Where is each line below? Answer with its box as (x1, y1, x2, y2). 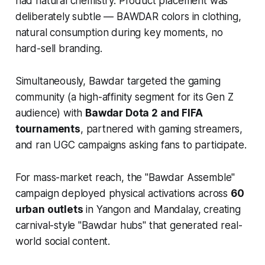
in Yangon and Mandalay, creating (83, 203, 241, 215)
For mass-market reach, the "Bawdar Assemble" (15, 171, 235, 183)
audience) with (15, 106, 86, 119)
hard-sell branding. (15, 42, 102, 54)
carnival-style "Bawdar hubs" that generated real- (15, 219, 243, 231)
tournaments (15, 122, 80, 135)
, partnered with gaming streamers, (80, 122, 243, 135)
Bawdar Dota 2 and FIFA (85, 106, 203, 119)
